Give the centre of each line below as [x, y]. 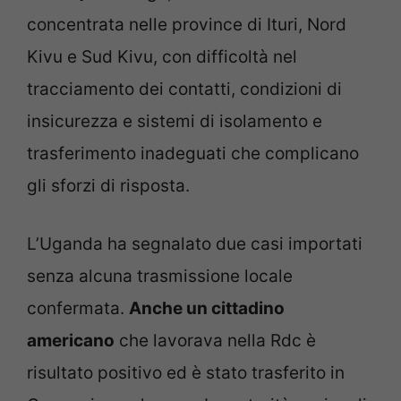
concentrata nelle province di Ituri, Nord [187, 25]
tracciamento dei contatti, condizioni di [184, 90]
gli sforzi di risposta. [108, 186]
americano [71, 340]
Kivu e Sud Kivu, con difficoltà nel [162, 57]
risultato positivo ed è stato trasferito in [186, 372]
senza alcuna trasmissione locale [160, 276]
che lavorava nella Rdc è [215, 340]
